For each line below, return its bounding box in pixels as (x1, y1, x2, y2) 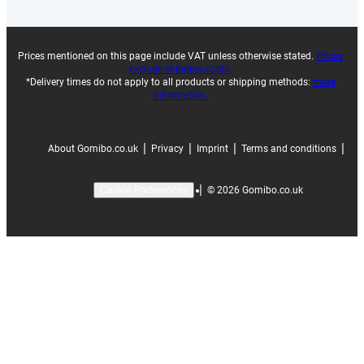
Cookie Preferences (100, 184, 188, 197)
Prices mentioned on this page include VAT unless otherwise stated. (18, 50, 316, 63)
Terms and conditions (240, 142, 336, 154)
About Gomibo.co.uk (47, 142, 138, 154)
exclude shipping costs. (129, 63, 232, 76)
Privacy (150, 142, 184, 154)
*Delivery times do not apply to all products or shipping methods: (25, 76, 313, 89)
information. (153, 89, 208, 102)
